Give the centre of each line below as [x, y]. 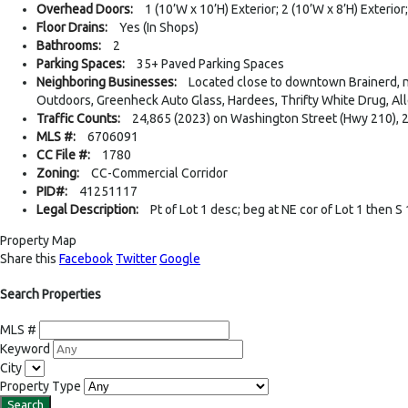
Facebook [86, 259]
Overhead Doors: [85, 10]
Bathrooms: [69, 46]
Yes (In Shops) [159, 28]
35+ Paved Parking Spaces [210, 64]
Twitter [136, 259]
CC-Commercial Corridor [159, 173]
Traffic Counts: [78, 119]
